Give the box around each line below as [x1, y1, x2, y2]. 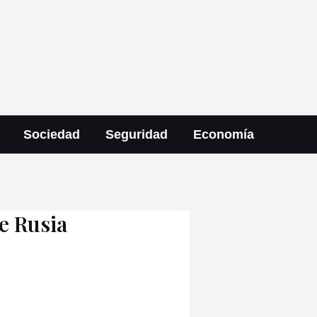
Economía [192, 127, 254, 142]
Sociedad [23, 127, 80, 142]
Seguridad [105, 127, 168, 142]
